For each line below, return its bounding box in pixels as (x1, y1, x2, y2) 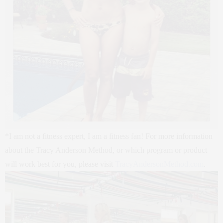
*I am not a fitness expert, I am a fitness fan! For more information (5, 132, 213, 141)
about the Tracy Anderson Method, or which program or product (5, 146, 207, 155)
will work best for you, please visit (5, 160, 115, 169)
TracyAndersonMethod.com (115, 160, 204, 169)
